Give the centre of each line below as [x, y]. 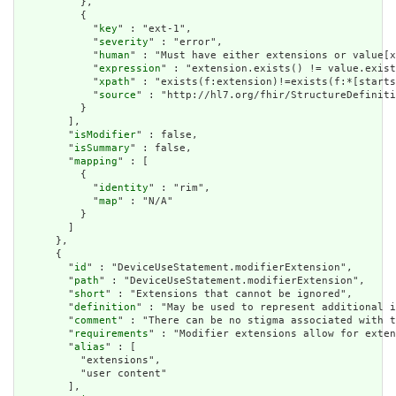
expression [130, 69]
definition [105, 308]
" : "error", [186, 42]
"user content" [93, 374]
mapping [96, 162]
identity [124, 188]
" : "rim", [179, 188]
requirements [111, 334]
